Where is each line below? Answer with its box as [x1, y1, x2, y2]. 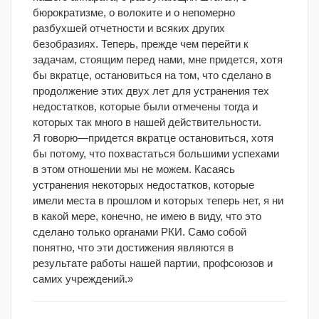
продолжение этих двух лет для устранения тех [33, 85, 269, 97]
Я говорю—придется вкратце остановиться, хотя [33, 132, 273, 144]
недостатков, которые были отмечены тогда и [33, 100, 258, 113]
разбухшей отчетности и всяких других [33, 22, 225, 34]
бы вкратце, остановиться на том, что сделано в [33, 69, 271, 81]
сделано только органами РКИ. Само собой [33, 226, 246, 238]
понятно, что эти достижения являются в [33, 241, 234, 253]
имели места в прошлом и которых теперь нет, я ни [33, 194, 283, 206]
